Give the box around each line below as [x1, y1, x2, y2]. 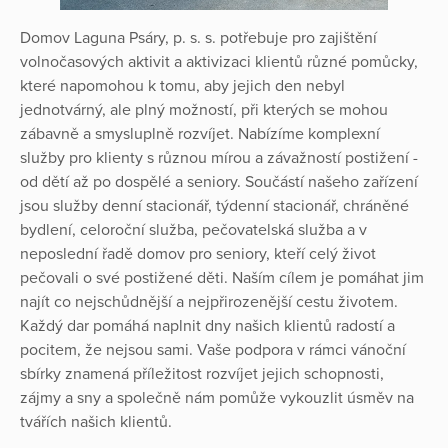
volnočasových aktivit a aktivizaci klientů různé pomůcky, [20, 52, 418, 73]
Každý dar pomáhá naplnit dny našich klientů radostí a [20, 316, 395, 337]
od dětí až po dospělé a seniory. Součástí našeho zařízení [20, 172, 418, 193]
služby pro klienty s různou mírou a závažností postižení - [20, 148, 418, 169]
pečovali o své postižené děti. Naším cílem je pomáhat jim [20, 268, 424, 289]
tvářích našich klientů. [20, 412, 172, 433]
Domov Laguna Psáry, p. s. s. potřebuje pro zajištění [20, 28, 377, 49]
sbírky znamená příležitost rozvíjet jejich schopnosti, [20, 364, 384, 385]
